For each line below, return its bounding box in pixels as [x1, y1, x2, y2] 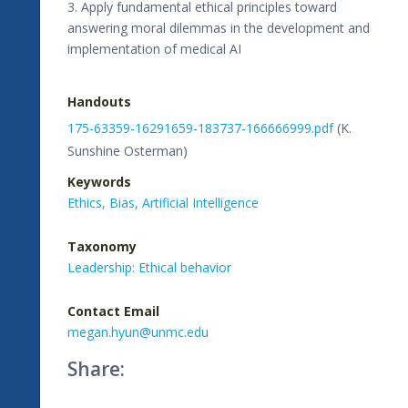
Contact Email [67, 301, 159, 320]
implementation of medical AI [67, 39, 241, 57]
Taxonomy [67, 237, 137, 255]
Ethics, [67, 193, 109, 211]
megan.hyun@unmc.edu [67, 322, 209, 341]
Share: [67, 355, 125, 382]
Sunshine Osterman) [67, 141, 188, 159]
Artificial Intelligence [142, 193, 259, 211]
